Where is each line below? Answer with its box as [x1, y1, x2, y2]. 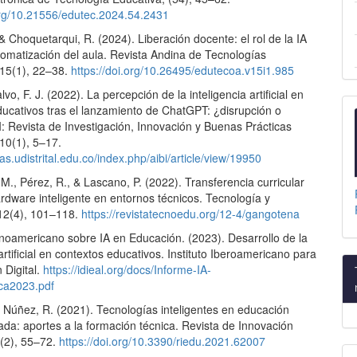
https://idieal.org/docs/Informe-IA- [43, 261, 212, 278]
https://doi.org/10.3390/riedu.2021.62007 [59, 333, 266, 350]
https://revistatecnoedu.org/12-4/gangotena [81, 206, 300, 222]
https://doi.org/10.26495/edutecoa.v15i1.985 [71, 62, 295, 79]
